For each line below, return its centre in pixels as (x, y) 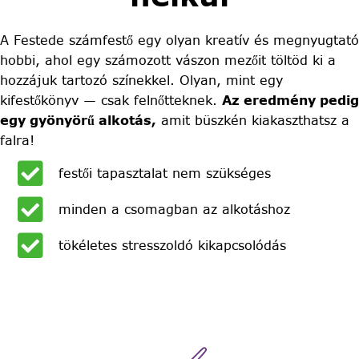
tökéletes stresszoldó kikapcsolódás (173, 246)
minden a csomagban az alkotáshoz (175, 210)
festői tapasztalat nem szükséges (165, 173)
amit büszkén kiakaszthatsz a (253, 120)
